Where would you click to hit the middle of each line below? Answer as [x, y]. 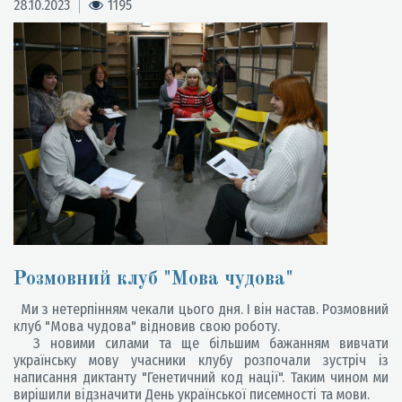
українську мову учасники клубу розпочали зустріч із [201, 360]
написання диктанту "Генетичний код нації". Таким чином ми [201, 377]
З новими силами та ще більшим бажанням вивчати [201, 343]
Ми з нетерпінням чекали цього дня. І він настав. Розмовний [201, 309]
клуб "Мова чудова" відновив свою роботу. [147, 326]
